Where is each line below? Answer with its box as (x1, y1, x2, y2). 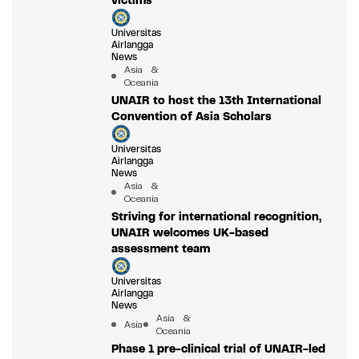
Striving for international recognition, (111, 209, 321, 224)
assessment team (111, 241, 210, 256)
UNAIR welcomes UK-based (111, 225, 268, 240)
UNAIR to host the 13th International (111, 93, 321, 108)
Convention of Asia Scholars (111, 109, 272, 124)
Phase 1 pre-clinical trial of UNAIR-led (111, 341, 325, 357)
